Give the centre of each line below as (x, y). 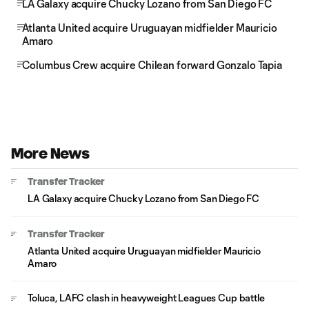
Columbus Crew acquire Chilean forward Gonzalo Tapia (152, 65)
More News (50, 153)
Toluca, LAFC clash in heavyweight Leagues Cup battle (146, 298)
